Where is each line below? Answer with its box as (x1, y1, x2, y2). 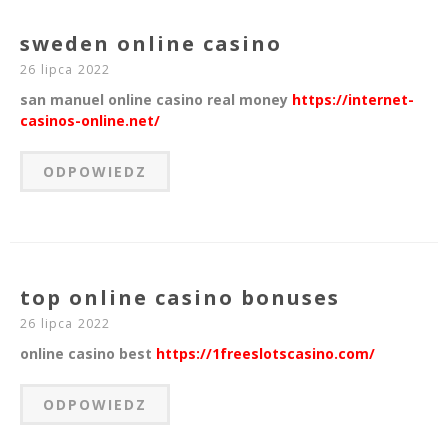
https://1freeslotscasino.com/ (156, 344, 375, 364)
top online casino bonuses (20, 284, 340, 312)
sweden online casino (20, 30, 282, 58)
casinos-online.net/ (20, 111, 160, 131)
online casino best (20, 344, 156, 364)
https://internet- (292, 90, 414, 110)
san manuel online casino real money (20, 90, 292, 110)
